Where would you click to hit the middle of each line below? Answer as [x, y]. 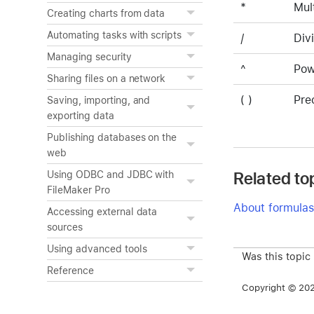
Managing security [89, 57]
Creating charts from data [106, 13]
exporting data [81, 116]
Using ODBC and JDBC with [111, 175]
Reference [70, 271]
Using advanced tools [97, 249]
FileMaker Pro [78, 190]
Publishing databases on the [112, 137]
